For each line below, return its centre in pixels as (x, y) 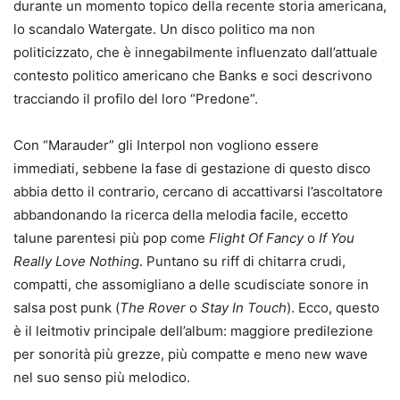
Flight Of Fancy (258, 238)
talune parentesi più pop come (111, 238)
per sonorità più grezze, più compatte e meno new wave (191, 354)
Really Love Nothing (76, 261)
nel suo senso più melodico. (102, 377)
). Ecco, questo (333, 308)
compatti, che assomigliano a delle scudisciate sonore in (191, 284)
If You (337, 238)
